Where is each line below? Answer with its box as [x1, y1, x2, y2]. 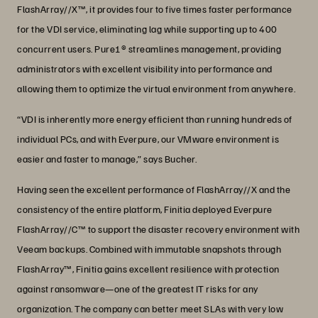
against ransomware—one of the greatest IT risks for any [17, 283, 258, 295]
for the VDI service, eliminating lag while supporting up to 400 [17, 23, 278, 35]
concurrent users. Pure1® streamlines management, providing [17, 43, 281, 55]
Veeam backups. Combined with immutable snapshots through [17, 243, 281, 256]
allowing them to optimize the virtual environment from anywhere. [17, 82, 295, 95]
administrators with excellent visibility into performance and [17, 62, 273, 75]
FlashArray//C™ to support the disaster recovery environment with [17, 223, 300, 236]
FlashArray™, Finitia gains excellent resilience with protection [17, 263, 280, 275]
